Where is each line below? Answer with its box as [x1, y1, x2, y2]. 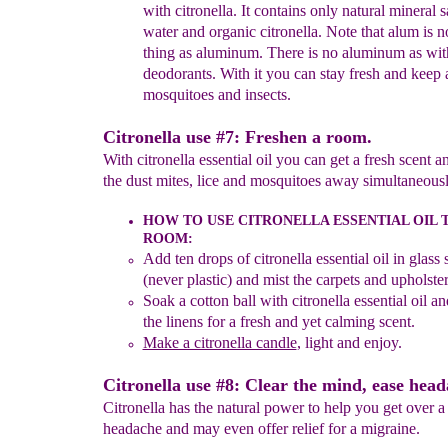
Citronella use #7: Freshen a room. [102, 127, 372, 147]
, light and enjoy [296, 334, 398, 351]
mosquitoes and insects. [142, 86, 291, 103]
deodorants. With [142, 65, 254, 82]
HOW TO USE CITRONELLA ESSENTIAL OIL [142, 213, 437, 228]
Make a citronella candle [142, 334, 297, 351]
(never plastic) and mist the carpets [142, 271, 360, 288]
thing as [142, 44, 196, 61]
